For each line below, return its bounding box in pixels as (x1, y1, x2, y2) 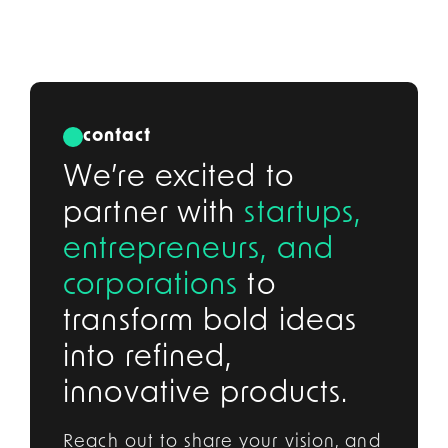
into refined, (63, 342, 233, 374)
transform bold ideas (63, 306, 358, 338)
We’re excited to (63, 162, 294, 194)
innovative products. (63, 378, 349, 410)
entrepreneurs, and (63, 234, 334, 266)
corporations (63, 270, 239, 302)
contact (83, 126, 152, 146)
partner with (63, 198, 245, 230)
